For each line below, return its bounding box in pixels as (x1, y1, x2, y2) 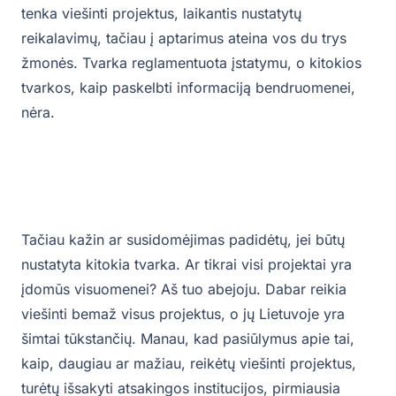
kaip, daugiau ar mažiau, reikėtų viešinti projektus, (21, 354, 356, 373)
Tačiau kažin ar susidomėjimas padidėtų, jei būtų (21, 231, 345, 249)
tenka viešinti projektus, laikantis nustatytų (21, 4, 301, 23)
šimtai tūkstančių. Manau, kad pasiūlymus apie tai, (21, 330, 354, 348)
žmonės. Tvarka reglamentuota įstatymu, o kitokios (21, 54, 362, 72)
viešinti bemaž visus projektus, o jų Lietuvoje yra (21, 305, 345, 324)
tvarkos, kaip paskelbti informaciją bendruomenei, (21, 79, 355, 97)
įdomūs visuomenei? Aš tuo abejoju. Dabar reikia (21, 280, 346, 299)
